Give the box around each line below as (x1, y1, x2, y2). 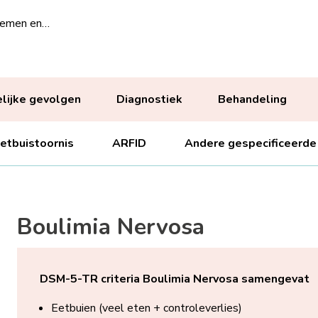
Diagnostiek (116, 92, 182, 107)
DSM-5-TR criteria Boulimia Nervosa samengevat (39, 271, 309, 287)
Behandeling (217, 92, 287, 107)
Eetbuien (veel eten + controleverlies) (50, 300, 242, 316)
